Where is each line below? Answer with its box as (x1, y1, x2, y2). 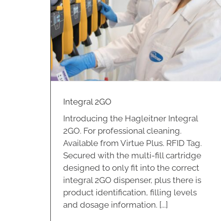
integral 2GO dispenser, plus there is (63, 175, 201, 185)
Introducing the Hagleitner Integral (63, 113, 198, 124)
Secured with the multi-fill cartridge (63, 150, 201, 161)
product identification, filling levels (63, 187, 197, 198)
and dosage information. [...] (63, 200, 168, 210)
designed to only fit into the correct (63, 163, 199, 173)
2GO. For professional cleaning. (63, 126, 182, 136)
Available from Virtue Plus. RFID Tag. (63, 138, 202, 148)
